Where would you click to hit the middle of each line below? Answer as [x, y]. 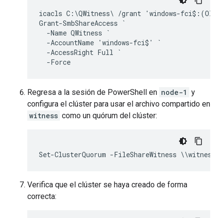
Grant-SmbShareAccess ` [82, 23]
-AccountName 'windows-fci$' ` [100, 42]
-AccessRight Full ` [80, 52]
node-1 [174, 92]
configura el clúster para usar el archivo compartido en [119, 104]
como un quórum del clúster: [109, 115]
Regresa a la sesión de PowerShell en [93, 92]
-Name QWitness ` [74, 33]
